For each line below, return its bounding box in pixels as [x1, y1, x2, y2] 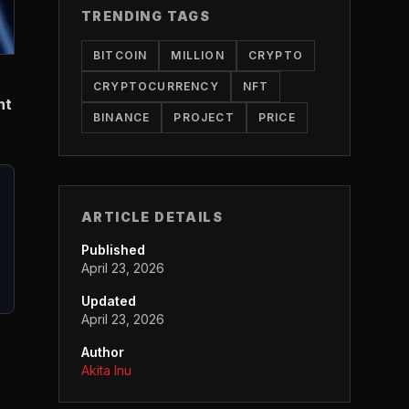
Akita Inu [81, 362, 131, 378]
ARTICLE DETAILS [81, 209, 223, 225]
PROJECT [173, 110, 235, 124]
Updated [81, 293, 136, 309]
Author [81, 344, 124, 360]
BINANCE [93, 110, 151, 124]
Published [81, 242, 145, 257]
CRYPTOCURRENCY [93, 79, 219, 93]
